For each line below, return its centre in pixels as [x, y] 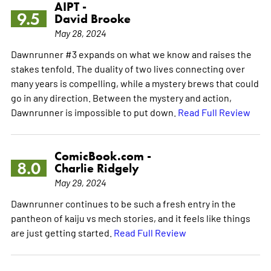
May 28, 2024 [80, 32]
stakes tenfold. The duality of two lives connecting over [128, 68]
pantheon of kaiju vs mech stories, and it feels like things [130, 217]
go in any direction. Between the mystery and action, [121, 97]
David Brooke [92, 18]
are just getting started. [62, 232]
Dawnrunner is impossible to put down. [94, 112]
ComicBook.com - [103, 156]
